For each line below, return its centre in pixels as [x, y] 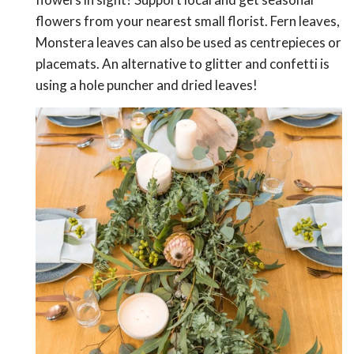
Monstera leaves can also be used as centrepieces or [188, 43]
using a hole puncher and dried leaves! [147, 85]
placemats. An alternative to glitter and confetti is [183, 64]
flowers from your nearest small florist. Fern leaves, [188, 21]
